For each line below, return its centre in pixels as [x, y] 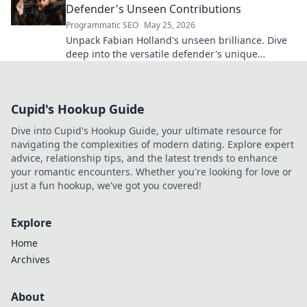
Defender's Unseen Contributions [153, 9]
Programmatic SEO [102, 25]
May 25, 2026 [170, 25]
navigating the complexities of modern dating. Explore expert [152, 144]
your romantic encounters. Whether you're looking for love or [151, 172]
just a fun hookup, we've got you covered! [106, 185]
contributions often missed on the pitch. [158, 67]
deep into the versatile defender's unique [162, 54]
